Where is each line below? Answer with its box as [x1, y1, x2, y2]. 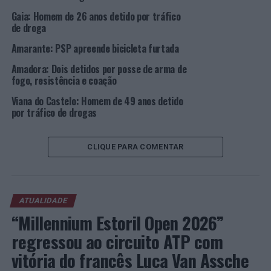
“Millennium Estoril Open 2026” [11, 210, 224, 235]
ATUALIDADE [18, 196, 68, 205]
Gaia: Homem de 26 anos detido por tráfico [11, 9, 181, 24]
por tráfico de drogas [11, 105, 97, 120]
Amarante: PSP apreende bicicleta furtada [11, 41, 179, 56]
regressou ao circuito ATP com [11, 229, 223, 254]
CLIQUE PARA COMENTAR [87, 142, 184, 151]
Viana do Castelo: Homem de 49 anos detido [11, 94, 183, 108]
